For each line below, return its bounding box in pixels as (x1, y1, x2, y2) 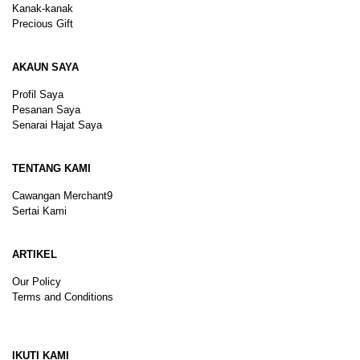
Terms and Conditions (12, 291, 113, 304)
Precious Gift (12, 18, 73, 31)
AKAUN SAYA (12, 61, 79, 74)
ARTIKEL (12, 248, 57, 261)
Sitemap (12, 306, 51, 319)
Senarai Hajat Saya (12, 119, 102, 132)
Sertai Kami (12, 205, 67, 218)
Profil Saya (12, 88, 63, 101)
